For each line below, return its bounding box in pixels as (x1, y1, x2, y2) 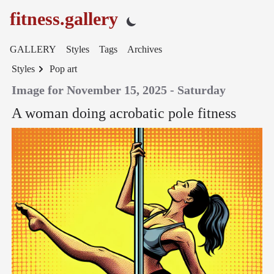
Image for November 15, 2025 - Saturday (11, 83, 226, 97)
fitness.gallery (10, 9, 118, 29)
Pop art (49, 64, 77, 74)
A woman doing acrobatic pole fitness (11, 105, 236, 121)
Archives (127, 44, 162, 54)
